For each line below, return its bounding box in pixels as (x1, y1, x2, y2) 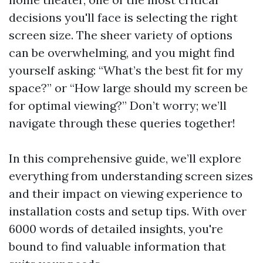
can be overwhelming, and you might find (9, 45, 235, 60)
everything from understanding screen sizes (9, 168, 253, 183)
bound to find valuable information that (9, 239, 226, 254)
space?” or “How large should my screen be (9, 80, 248, 95)
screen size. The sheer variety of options (9, 28, 232, 42)
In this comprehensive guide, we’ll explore (9, 151, 241, 166)
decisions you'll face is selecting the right (9, 10, 238, 25)
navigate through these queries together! (9, 116, 235, 130)
